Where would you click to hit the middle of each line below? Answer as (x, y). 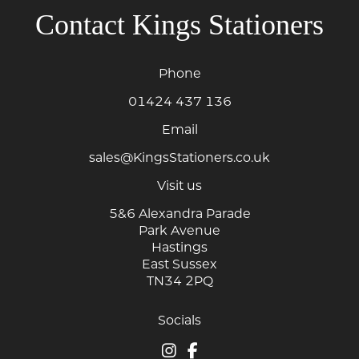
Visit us (179, 185)
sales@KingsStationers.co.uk (179, 157)
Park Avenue (179, 230)
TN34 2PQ (179, 280)
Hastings (179, 247)
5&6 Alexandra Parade (179, 213)
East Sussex (179, 264)
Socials (179, 320)
